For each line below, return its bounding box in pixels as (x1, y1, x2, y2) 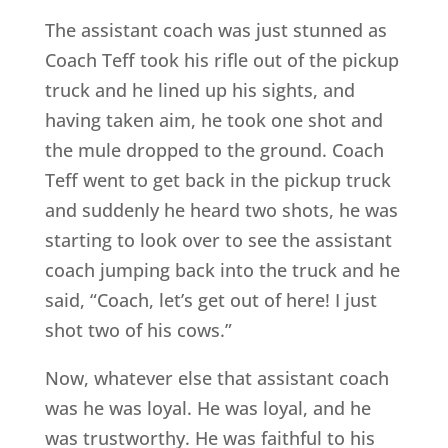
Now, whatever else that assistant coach (44, 366, 389, 391)
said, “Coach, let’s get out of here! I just (44, 288, 377, 313)
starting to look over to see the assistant (44, 228, 392, 253)
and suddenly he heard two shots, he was (44, 198, 398, 223)
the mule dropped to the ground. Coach (44, 138, 384, 163)
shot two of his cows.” (44, 318, 232, 343)
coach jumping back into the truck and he (44, 258, 400, 283)
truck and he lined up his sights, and (44, 78, 355, 103)
